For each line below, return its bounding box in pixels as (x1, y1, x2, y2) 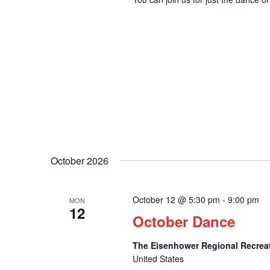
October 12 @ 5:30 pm (132, 193, 220, 206)
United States (132, 253, 184, 265)
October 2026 (51, 154, 108, 168)
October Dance (132, 211, 235, 232)
